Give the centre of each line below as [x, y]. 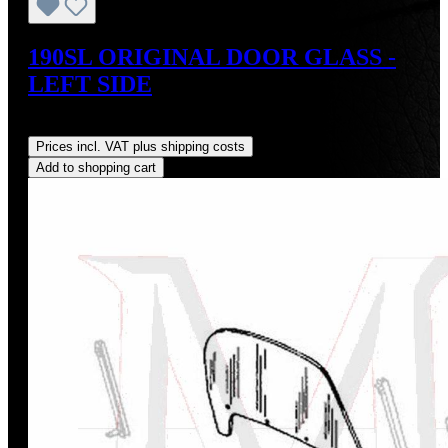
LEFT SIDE [90, 83]
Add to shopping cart [96, 167]
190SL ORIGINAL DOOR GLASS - [212, 56]
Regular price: [74, 126]
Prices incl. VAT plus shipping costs [140, 146]
